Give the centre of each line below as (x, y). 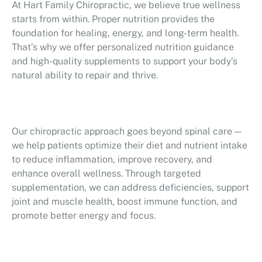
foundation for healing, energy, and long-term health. (125, 33)
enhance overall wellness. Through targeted (106, 173)
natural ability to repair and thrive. (85, 75)
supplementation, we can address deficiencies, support (130, 187)
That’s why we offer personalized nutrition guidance (123, 47)
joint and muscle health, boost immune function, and (125, 201)
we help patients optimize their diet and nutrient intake (130, 145)
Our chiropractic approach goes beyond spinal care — (127, 131)
